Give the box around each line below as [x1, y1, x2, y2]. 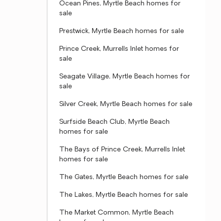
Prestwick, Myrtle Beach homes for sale [59, 28, 184, 35]
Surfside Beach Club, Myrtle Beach [59, 118, 170, 126]
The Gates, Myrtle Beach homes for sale [59, 174, 188, 181]
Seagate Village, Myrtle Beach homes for [59, 73, 190, 80]
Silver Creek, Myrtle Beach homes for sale [59, 101, 192, 108]
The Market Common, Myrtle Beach [59, 209, 174, 217]
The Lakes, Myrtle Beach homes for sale [59, 191, 188, 199]
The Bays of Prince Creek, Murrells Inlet [59, 146, 185, 153]
